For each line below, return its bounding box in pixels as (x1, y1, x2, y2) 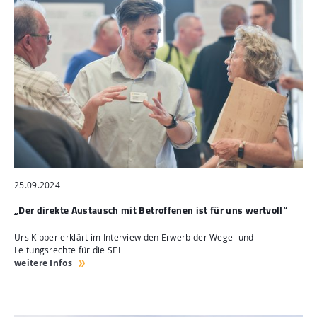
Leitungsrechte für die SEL (14, 243, 122, 256)
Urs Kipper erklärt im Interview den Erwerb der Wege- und (14, 231, 254, 243)
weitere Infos (14, 256, 72, 269)
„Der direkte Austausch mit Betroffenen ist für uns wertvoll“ (14, 202, 287, 217)
